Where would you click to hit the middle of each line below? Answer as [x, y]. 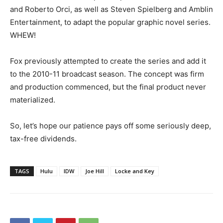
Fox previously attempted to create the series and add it [108, 61]
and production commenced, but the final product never [108, 87]
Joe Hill [95, 171]
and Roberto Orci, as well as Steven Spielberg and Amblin [111, 9]
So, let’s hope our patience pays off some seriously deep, [111, 125]
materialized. [33, 100]
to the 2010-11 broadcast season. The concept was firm [107, 74]
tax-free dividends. [43, 138]
